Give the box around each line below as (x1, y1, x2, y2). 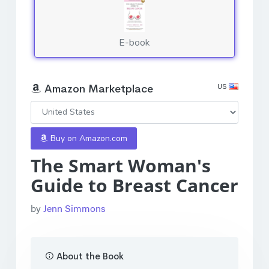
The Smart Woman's (31, 153, 211, 178)
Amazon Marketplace (41, 82, 153, 95)
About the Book (54, 250, 124, 262)
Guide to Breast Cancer (31, 172, 238, 198)
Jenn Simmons (43, 201, 106, 215)
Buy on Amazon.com (48, 132, 128, 144)
